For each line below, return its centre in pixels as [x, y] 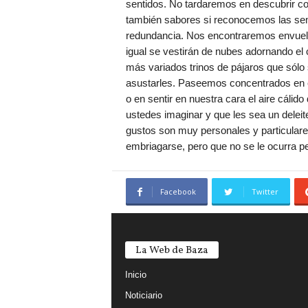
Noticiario [143, 295]
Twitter [265, 191]
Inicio [135, 275]
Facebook [178, 191]
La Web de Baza [172, 251]
